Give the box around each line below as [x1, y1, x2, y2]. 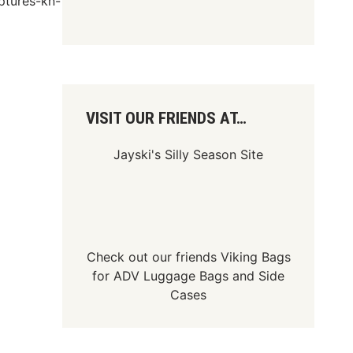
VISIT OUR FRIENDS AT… [86, 109, 247, 128]
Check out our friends [86, 249, 221, 265]
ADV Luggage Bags [113, 268, 229, 284]
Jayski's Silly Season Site [113, 147, 264, 162]
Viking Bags [220, 249, 291, 265]
